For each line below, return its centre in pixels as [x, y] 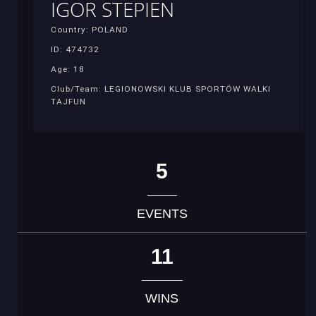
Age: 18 [68, 69]
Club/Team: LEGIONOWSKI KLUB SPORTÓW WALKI [161, 89]
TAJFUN [68, 101]
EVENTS [162, 213]
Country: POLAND [90, 29]
